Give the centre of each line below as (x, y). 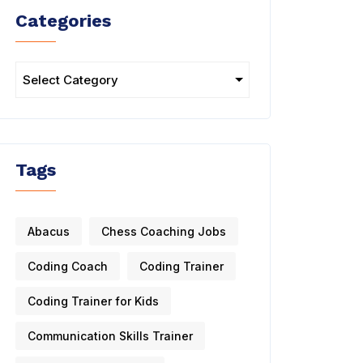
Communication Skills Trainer (110, 336)
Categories (63, 21)
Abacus (49, 231)
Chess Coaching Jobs (164, 231)
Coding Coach (68, 266)
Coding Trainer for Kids (93, 301)
